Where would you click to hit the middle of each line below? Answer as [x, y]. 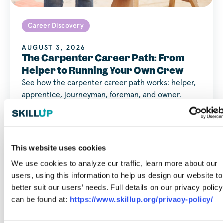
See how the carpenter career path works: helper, [109, 83]
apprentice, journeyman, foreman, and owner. [102, 95]
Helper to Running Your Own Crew [103, 71]
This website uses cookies [59, 148]
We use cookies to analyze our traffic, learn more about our [114, 163]
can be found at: [41, 199]
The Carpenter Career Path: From [103, 58]
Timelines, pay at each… [64, 107]
